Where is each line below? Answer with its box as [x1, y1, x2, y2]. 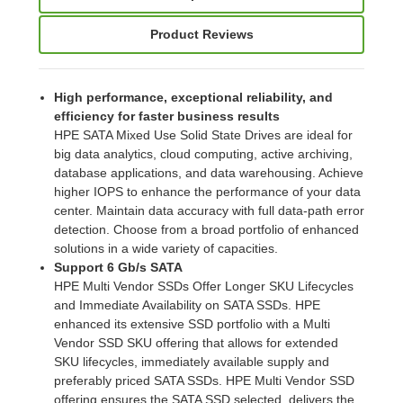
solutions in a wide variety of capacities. [53, 240, 278, 255]
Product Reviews [149, 26, 254, 41]
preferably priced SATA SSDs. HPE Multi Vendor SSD [53, 372, 354, 388]
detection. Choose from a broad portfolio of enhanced [53, 221, 359, 237]
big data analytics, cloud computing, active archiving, [53, 146, 353, 161]
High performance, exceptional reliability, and [53, 89, 333, 104]
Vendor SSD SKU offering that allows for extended [53, 335, 338, 350]
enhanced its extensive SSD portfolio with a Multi [53, 316, 330, 331]
